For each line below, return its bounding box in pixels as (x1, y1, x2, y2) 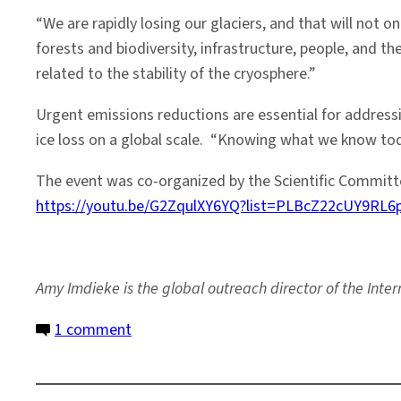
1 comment (55, 319, 132, 341)
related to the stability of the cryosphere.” (36, 63, 316, 85)
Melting (131, 343, 182, 365)
